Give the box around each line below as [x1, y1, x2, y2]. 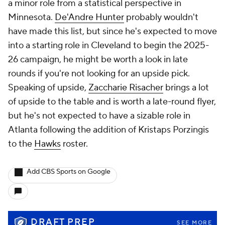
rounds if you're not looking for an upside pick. [8, 68, 190, 79]
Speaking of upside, [8, 82, 88, 93]
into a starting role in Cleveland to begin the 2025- [8, 40, 209, 51]
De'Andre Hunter [55, 12, 124, 23]
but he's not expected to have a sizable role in [8, 110, 190, 122]
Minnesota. [8, 12, 55, 23]
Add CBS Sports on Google [27, 167, 110, 176]
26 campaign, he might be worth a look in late [8, 54, 188, 65]
